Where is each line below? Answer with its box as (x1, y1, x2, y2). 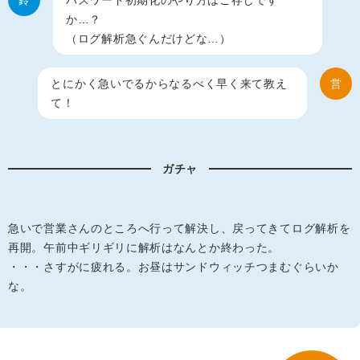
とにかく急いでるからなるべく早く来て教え (51, 77, 288, 91)
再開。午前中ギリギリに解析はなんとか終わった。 (8, 241, 280, 255)
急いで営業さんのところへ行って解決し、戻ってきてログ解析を (8, 222, 351, 235)
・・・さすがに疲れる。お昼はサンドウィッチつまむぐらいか (8, 260, 339, 274)
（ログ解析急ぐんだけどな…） (66, 32, 231, 46)
